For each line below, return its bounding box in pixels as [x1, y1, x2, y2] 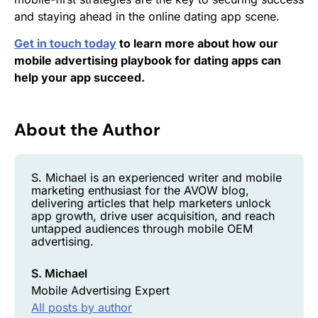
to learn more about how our [116, 35, 278, 50]
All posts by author [31, 300, 132, 314]
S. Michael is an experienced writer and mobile [31, 170, 282, 185]
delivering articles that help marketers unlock [31, 195, 271, 210]
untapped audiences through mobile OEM [31, 221, 253, 236]
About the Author [14, 118, 160, 141]
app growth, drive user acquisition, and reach [31, 208, 275, 223]
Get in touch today [14, 35, 116, 50]
